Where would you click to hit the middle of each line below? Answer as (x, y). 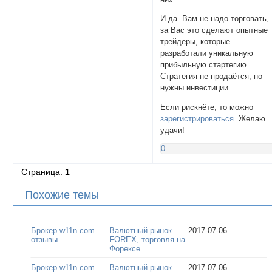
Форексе (125, 248)
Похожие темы (62, 195)
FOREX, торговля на (148, 239)
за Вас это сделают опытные (214, 30)
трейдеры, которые (195, 42)
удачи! (173, 131)
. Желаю (250, 119)
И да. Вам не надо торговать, (215, 19)
